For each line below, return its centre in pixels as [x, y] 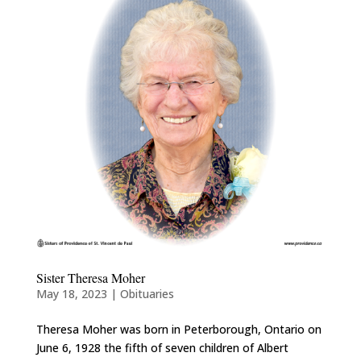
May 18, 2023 [71, 293]
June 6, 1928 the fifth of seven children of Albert [162, 347]
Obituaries [147, 293]
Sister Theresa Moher [90, 277]
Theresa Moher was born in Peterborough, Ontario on [178, 329]
